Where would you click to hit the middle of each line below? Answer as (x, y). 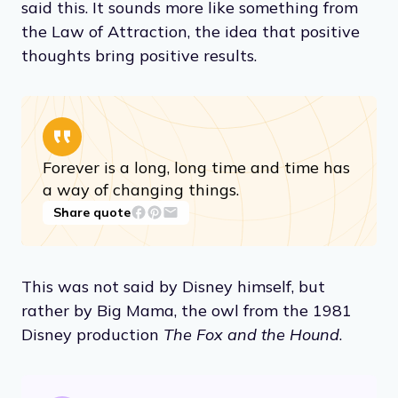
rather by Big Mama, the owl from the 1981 (187, 310)
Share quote (92, 212)
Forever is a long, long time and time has (196, 167)
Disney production (92, 334)
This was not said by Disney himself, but (173, 286)
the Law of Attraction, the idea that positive (191, 31)
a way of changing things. (141, 189)
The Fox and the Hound (251, 334)
